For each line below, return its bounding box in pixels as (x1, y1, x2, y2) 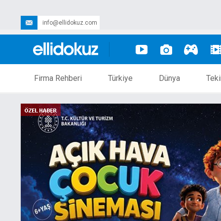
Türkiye (108, 74, 133, 83)
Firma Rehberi (34, 74, 82, 83)
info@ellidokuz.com (42, 19, 97, 26)
